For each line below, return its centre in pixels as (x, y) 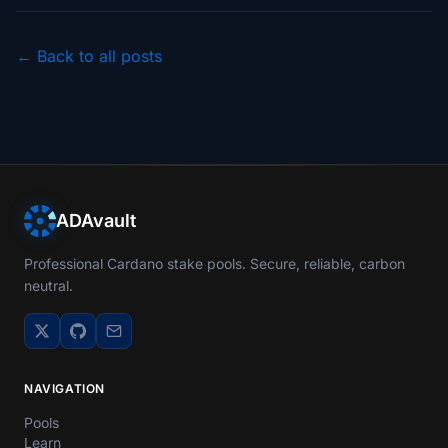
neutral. (48, 285)
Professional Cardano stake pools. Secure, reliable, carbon (214, 263)
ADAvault (96, 220)
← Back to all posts (89, 56)
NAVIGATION (64, 388)
